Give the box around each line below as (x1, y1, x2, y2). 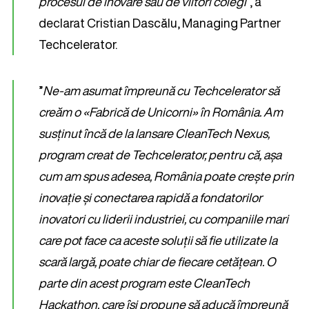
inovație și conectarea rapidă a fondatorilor (39, 188, 262, 206)
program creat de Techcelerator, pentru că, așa (39, 146, 281, 163)
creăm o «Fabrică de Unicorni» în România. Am (39, 103, 283, 121)
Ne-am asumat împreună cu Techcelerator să (43, 81, 279, 99)
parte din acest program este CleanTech (39, 274, 250, 292)
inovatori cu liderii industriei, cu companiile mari (39, 210, 288, 228)
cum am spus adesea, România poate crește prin (39, 167, 294, 185)
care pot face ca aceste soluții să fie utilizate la (39, 231, 277, 249)
